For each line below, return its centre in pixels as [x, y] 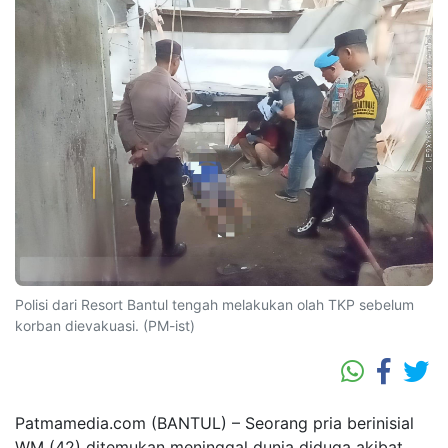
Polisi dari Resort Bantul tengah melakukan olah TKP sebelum [214, 304]
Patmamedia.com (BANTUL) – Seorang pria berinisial [214, 422]
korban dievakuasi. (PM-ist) [105, 325]
